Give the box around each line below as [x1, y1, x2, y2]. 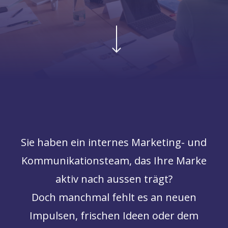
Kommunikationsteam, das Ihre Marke [21, 153, 207, 167]
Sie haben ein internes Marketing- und [21, 135, 207, 149]
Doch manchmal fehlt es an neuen [31, 190, 196, 204]
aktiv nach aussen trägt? [55, 172, 173, 186]
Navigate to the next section [113, 10, 148, 24]
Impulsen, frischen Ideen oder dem [29, 208, 198, 222]
